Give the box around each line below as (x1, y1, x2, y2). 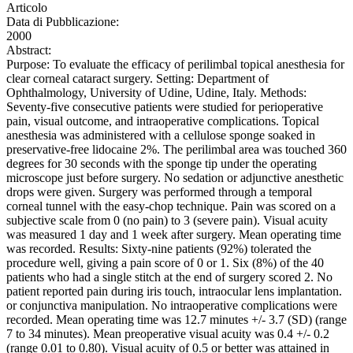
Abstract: (6, 43, 51, 58)
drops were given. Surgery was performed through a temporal (6, 185, 312, 199)
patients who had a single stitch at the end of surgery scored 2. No (6, 270, 333, 284)
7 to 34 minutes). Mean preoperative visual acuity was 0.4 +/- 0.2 (6, 327, 329, 341)
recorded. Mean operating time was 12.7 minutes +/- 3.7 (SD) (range (6, 313, 347, 327)
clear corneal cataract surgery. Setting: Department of (6, 72, 269, 86)
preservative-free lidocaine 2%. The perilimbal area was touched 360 (6, 143, 347, 157)
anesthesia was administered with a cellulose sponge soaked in (6, 128, 315, 143)
